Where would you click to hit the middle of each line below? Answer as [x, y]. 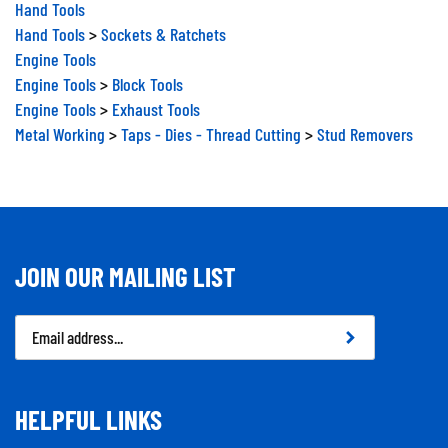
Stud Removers [365, 126]
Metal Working [60, 126]
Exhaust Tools [156, 101]
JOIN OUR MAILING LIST [125, 268]
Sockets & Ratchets [163, 26]
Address [40, 343]
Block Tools [147, 76]
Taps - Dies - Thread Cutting [211, 126]
